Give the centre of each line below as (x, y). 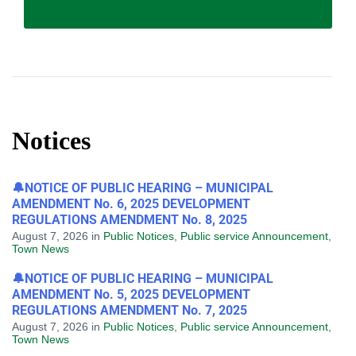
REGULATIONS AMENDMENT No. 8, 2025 (130, 220)
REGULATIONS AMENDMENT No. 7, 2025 (130, 310)
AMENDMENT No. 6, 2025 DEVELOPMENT (131, 204)
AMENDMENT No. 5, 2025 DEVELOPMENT (131, 294)
